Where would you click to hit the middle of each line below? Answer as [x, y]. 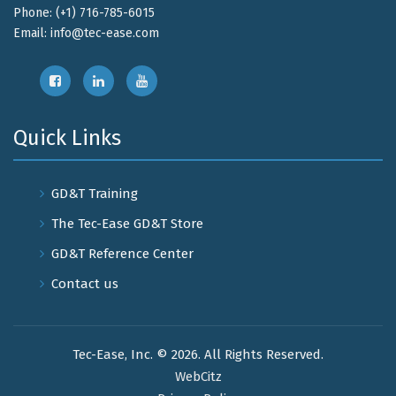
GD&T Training [95, 193]
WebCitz [198, 376]
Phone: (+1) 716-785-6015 [84, 12]
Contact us [85, 283]
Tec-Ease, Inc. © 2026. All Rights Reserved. [198, 354]
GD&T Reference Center [122, 253]
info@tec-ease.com [105, 33]
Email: [32, 33]
